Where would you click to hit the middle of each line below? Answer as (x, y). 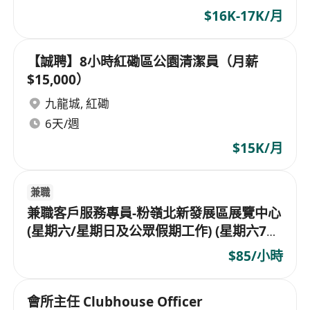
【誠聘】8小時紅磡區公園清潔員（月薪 (143, 61)
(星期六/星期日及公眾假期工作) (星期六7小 (154, 231)
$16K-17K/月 (243, 16)
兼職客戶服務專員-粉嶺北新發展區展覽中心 (154, 213)
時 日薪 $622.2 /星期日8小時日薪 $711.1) (150, 249)
